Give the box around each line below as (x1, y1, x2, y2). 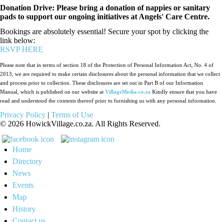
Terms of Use (51, 110, 93, 119)
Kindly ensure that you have (152, 89, 217, 95)
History (12, 204, 36, 213)
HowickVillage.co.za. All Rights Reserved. (24, 119, 161, 128)
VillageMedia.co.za (105, 89, 151, 95)
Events (12, 180, 34, 189)
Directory (12, 157, 42, 166)
